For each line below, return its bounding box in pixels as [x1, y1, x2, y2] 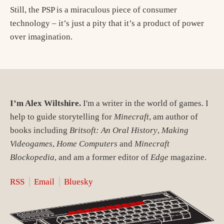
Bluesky [64, 176, 93, 186]
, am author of [149, 112, 198, 122]
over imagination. [10, 32, 72, 41]
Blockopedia [10, 152, 54, 162]
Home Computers [56, 139, 117, 149]
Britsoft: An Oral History [69, 125, 157, 135]
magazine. [168, 152, 206, 162]
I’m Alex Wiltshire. [10, 98, 81, 108]
